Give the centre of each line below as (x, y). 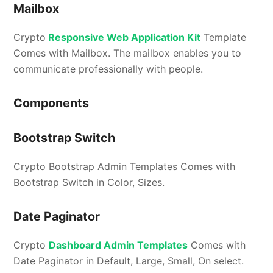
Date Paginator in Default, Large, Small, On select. (129, 261)
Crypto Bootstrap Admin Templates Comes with (125, 166)
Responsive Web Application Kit (123, 37)
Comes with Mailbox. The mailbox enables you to (128, 53)
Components (51, 103)
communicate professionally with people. (108, 69)
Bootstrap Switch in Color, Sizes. (89, 182)
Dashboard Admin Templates (119, 245)
